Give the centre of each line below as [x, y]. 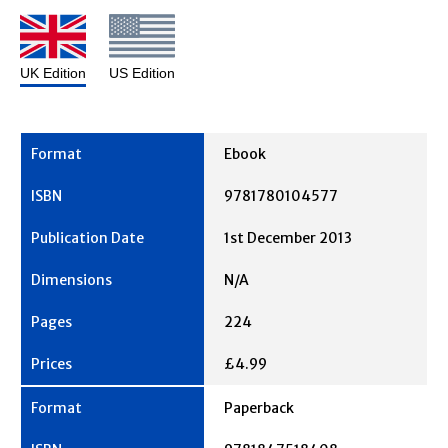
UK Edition [53, 73]
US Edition [142, 73]
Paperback [259, 408]
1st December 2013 [288, 238]
